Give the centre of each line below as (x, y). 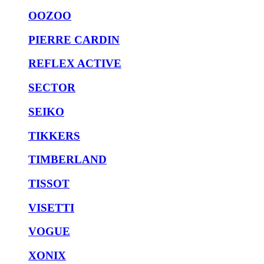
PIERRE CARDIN (74, 39)
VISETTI (51, 207)
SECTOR (52, 88)
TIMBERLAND (67, 160)
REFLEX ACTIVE (75, 64)
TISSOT (49, 184)
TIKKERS (54, 136)
